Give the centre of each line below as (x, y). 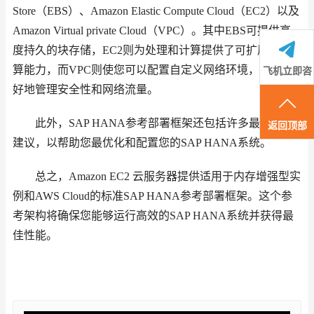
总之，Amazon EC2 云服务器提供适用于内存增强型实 (157, 177)
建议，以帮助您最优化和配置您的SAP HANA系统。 (142, 143)
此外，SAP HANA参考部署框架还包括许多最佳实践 (153, 123)
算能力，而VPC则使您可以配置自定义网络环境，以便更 (153, 70)
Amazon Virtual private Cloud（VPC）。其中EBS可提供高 (152, 31)
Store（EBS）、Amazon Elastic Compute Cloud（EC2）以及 (156, 11)
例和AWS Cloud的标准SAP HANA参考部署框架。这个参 (152, 196)
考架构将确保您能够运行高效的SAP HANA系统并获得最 (153, 216)
